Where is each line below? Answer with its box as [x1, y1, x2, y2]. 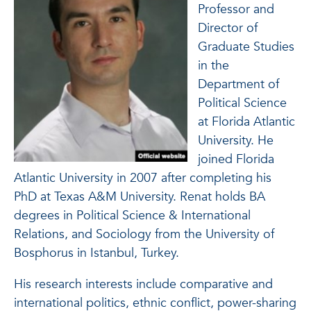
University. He [198, 132, 274, 149]
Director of [198, 19, 258, 37]
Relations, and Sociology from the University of [14, 226, 274, 243]
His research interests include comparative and [14, 276, 273, 293]
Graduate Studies [198, 38, 294, 56]
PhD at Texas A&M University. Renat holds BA [14, 188, 265, 205]
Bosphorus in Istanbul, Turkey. [14, 244, 179, 262]
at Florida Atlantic [198, 113, 295, 131]
